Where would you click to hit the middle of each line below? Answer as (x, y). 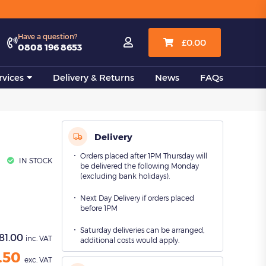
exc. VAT (38, 259)
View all (44, 17)
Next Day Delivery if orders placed (137, 198)
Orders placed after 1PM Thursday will (144, 156)
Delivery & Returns (94, 77)
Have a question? (47, 36)
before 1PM (99, 208)
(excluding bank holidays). (125, 176)
